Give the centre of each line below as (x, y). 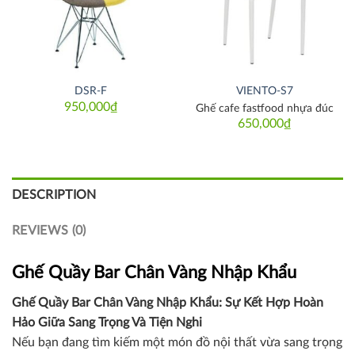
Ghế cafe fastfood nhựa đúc (264, 109)
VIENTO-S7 (264, 91)
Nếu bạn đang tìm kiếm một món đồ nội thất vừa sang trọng (177, 343)
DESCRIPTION (54, 195)
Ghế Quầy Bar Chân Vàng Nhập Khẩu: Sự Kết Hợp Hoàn (168, 303)
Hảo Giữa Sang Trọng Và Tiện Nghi (107, 323)
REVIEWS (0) (49, 230)
